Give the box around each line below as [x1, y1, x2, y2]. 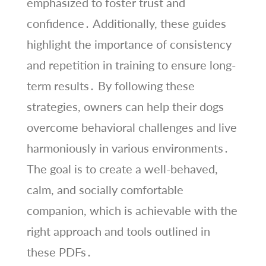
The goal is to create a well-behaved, [26, 161, 218, 176]
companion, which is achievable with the [26, 202, 237, 217]
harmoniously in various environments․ [26, 140, 229, 155]
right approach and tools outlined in [26, 223, 210, 238]
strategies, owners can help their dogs [26, 99, 224, 113]
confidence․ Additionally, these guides [26, 15, 226, 30]
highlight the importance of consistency [26, 36, 232, 51]
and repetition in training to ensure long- [26, 57, 236, 72]
